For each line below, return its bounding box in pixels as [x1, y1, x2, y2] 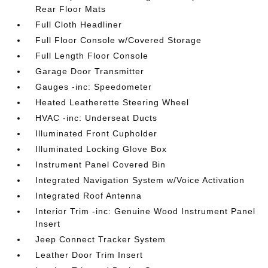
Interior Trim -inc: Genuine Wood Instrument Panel [35, 206, 256, 216]
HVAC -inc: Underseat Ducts [35, 112, 158, 123]
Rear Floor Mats [35, 4, 106, 14]
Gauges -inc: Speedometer [35, 81, 153, 92]
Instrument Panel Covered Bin [35, 159, 166, 169]
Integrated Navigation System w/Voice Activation [35, 175, 245, 185]
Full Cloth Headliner [35, 19, 123, 29]
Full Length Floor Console [35, 50, 149, 60]
